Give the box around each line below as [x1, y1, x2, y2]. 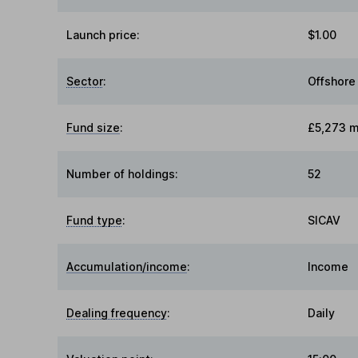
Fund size [66, 120, 121, 134]
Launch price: [66, 27, 141, 42]
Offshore [308, 74, 356, 88]
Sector [66, 74, 104, 88]
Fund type [66, 213, 123, 227]
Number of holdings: [66, 166, 179, 181]
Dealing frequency [66, 305, 168, 320]
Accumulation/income [66, 259, 188, 273]
